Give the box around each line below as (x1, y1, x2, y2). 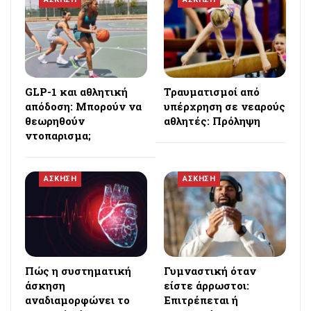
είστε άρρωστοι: (164, 278, 249, 293)
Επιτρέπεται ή (164, 293, 238, 308)
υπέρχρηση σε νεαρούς (164, 99, 285, 114)
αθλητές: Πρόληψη (164, 114, 260, 128)
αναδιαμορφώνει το (25, 293, 130, 308)
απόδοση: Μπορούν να (25, 99, 142, 114)
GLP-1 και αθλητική (25, 85, 128, 99)
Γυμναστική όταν (164, 264, 256, 278)
